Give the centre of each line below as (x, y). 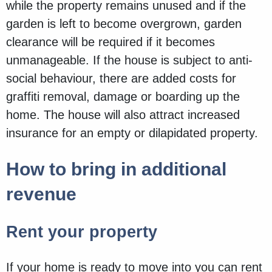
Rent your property (84, 232)
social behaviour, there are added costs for (121, 79)
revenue (41, 194)
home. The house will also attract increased (123, 115)
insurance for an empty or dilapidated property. (134, 133)
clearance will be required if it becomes (110, 42)
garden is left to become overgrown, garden (124, 24)
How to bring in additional (116, 169)
